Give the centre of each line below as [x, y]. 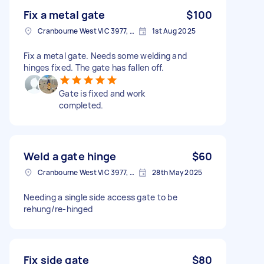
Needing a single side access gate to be [100, 197]
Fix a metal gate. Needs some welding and [105, 55]
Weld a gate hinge [70, 156]
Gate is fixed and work [102, 93]
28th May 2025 [177, 172]
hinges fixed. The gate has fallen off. [94, 67]
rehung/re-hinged [58, 209]
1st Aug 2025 [174, 31]
